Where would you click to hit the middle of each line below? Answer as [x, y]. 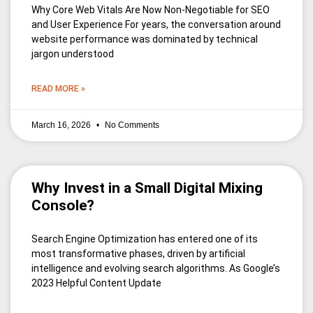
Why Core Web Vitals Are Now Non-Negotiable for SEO [151, 10]
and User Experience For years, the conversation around [156, 25]
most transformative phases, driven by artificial [138, 254]
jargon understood [73, 54]
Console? [63, 206]
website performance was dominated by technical [145, 39]
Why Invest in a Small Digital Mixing [147, 188]
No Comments [131, 125]
